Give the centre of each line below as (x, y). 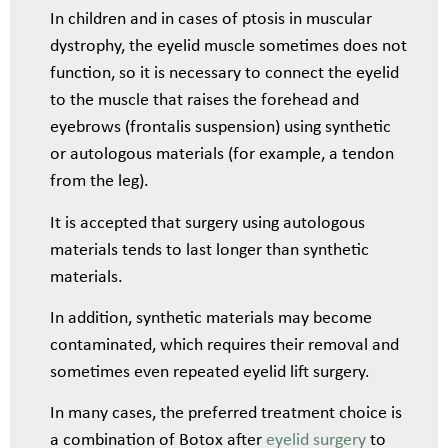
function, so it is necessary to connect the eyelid (224, 74)
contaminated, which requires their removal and (224, 345)
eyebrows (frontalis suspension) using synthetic (220, 128)
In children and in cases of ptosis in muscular (211, 20)
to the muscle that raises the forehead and (204, 101)
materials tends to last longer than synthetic (209, 250)
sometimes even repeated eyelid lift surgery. (210, 372)
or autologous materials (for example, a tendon (222, 155)
